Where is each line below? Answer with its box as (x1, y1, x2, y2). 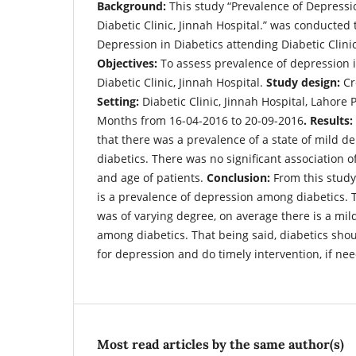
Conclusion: (207, 169, 273, 185)
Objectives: (97, 55, 161, 71)
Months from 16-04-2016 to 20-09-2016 (97, 112, 304, 128)
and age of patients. (97, 169, 207, 185)
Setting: (97, 93, 139, 109)
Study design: (266, 74, 340, 90)
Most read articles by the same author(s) (97, 336, 344, 353)
